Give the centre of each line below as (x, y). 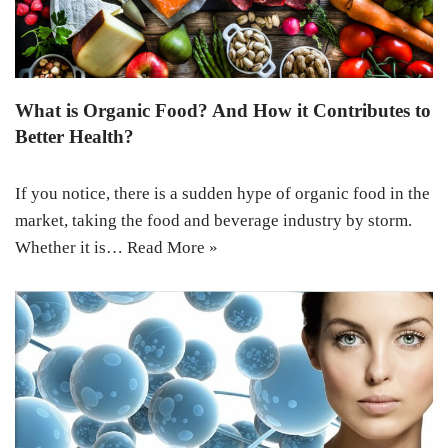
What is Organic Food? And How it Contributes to (223, 110)
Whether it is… (71, 247)
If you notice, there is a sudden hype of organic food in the (222, 193)
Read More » (172, 247)
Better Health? (74, 136)
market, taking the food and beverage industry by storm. (213, 220)
